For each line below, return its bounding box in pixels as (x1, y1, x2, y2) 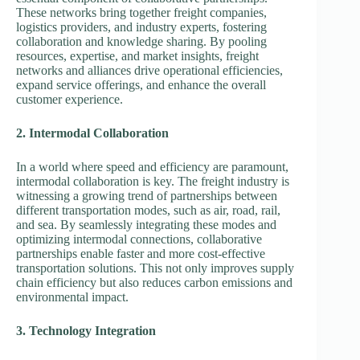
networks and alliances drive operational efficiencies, (16, 63, 283, 77)
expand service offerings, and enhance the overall (16, 77, 266, 92)
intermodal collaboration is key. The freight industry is (16, 174, 289, 188)
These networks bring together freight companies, (16, 5, 267, 19)
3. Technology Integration (16, 323, 156, 337)
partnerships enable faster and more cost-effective (16, 246, 265, 260)
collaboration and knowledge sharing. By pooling (16, 34, 267, 48)
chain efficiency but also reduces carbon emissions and (16, 275, 292, 289)
